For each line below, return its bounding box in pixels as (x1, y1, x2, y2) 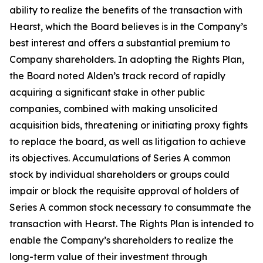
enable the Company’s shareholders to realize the (9, 234, 234, 246)
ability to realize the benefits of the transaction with (9, 4, 242, 16)
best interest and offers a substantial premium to (9, 37, 230, 49)
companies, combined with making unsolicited (9, 103, 218, 114)
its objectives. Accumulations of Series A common (9, 152, 231, 164)
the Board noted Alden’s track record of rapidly (9, 70, 225, 82)
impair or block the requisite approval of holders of (9, 185, 239, 197)
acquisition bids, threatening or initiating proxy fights (9, 119, 248, 131)
